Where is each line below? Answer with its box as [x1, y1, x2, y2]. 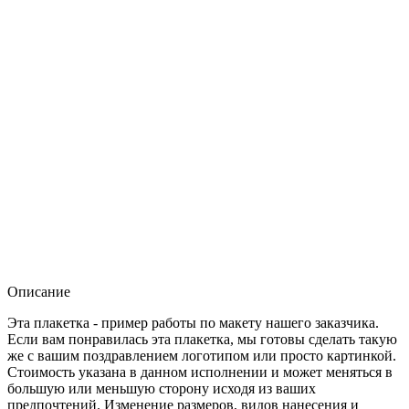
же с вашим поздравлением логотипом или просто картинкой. [7, 347, 396, 363]
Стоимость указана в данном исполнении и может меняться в [7, 363, 393, 380]
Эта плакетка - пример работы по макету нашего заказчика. [7, 314, 379, 330]
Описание [7, 283, 70, 299]
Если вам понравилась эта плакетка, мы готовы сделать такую [7, 330, 397, 347]
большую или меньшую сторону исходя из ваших [7, 380, 316, 396]
